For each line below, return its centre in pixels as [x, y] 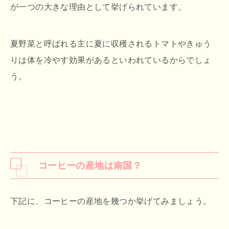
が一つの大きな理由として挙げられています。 [98, 7]
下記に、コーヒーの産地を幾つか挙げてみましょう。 [111, 201]
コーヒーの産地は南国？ [90, 166]
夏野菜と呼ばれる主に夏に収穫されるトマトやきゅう [111, 44]
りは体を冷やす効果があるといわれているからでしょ [111, 60]
